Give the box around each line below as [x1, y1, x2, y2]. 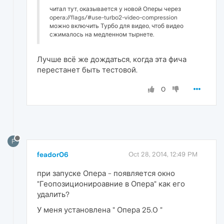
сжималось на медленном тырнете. [49, 30, 154, 38]
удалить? [37, 190, 69, 199]
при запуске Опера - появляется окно [37, 169, 175, 178]
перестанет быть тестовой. [37, 65, 137, 74]
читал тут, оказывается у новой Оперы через [49, 5, 181, 12]
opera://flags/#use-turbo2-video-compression [49, 13, 177, 21]
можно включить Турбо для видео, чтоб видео [49, 22, 183, 29]
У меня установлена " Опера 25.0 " [37, 205, 162, 214]
